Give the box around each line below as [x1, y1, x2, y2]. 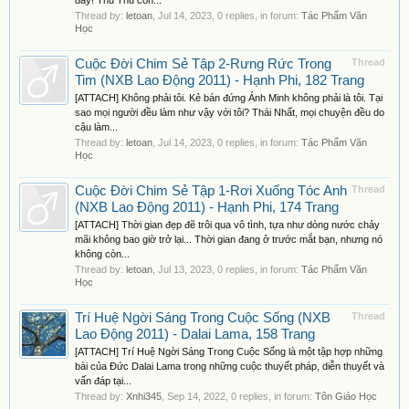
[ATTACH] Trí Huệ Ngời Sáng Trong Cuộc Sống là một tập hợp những [75, 346, 383, 357]
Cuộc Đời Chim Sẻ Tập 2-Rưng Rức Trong [75, 57, 331, 71]
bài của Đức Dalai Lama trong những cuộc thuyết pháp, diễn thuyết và [75, 361, 384, 372]
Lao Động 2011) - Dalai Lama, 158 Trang [75, 327, 315, 341]
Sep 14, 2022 [167, 391, 225, 402]
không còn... [75, 248, 130, 259]
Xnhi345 [126, 391, 162, 402]
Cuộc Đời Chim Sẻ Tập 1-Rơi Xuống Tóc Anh [75, 184, 347, 198]
